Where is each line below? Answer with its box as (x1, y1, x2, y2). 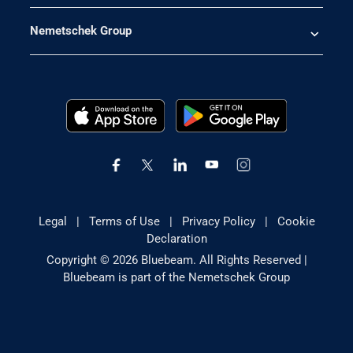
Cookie (277, 214, 315, 229)
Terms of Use (88, 214, 160, 229)
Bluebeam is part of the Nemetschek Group (63, 269, 290, 284)
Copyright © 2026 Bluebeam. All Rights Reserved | (46, 252, 307, 267)
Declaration (146, 231, 207, 246)
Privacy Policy (181, 214, 255, 229)
